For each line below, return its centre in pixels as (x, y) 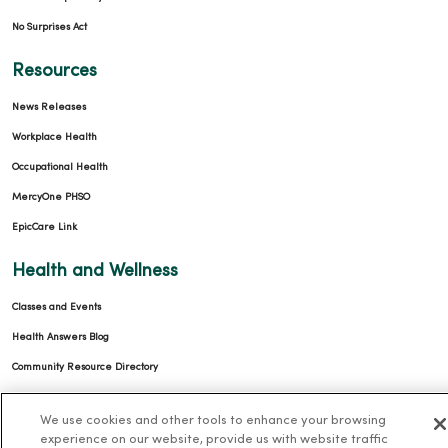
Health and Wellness (95, 271)
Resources (54, 71)
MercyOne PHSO (51, 197)
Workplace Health (54, 137)
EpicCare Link (44, 227)
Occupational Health (60, 167)
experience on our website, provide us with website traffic (213, 440)
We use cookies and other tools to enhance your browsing (212, 421)
